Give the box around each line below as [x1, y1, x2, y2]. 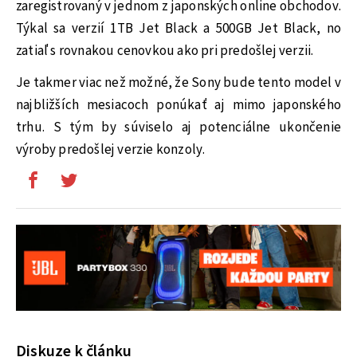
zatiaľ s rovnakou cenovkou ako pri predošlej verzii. [16, 41, 314, 61]
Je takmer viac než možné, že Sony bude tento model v [16, 73, 341, 93]
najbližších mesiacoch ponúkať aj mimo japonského [16, 96, 341, 116]
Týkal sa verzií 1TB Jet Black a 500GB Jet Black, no [16, 18, 341, 38]
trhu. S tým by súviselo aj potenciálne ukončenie [16, 118, 341, 138]
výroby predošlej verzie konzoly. [16, 140, 206, 160]
